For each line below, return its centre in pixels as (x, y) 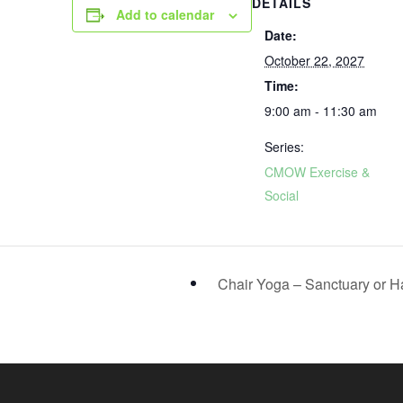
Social (282, 195)
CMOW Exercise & (318, 172)
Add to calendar (166, 14)
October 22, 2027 (315, 60)
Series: (285, 147)
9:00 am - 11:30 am (321, 111)
